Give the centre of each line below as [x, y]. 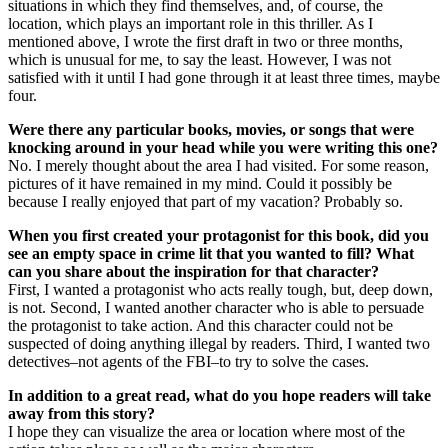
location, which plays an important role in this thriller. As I [190, 24]
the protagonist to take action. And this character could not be [200, 326]
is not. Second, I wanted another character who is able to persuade [216, 308]
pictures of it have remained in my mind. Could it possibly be [200, 184]
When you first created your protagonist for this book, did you [218, 236]
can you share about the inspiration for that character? [193, 272]
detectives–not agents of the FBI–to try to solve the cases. [188, 362]
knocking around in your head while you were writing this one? [223, 148]
